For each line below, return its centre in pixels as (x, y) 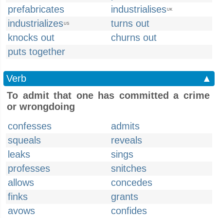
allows (21, 182)
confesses (30, 126)
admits (125, 126)
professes (29, 168)
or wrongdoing (41, 107)
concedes (132, 182)
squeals (24, 140)
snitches (129, 168)
